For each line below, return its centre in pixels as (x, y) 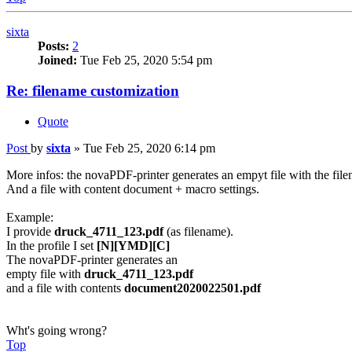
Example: (30, 217)
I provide (30, 231)
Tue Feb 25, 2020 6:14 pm (149, 148)
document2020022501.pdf (192, 288)
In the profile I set (51, 245)
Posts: (53, 46)
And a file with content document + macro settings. (133, 189)
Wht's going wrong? (57, 330)
